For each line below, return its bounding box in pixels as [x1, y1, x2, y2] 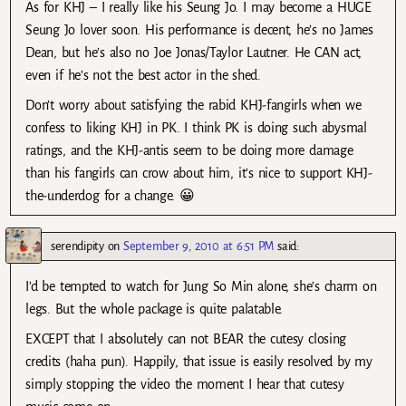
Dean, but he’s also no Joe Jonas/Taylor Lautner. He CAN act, [25, 44, 362, 60]
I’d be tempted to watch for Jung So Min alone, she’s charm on [25, 278, 377, 294]
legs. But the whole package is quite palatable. [25, 301, 284, 316]
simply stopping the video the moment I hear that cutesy [25, 376, 344, 391]
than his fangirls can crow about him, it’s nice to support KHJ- [25, 165, 372, 180]
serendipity [51, 238, 104, 253]
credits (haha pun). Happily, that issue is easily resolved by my [25, 353, 372, 369]
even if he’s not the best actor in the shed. [25, 67, 261, 82]
